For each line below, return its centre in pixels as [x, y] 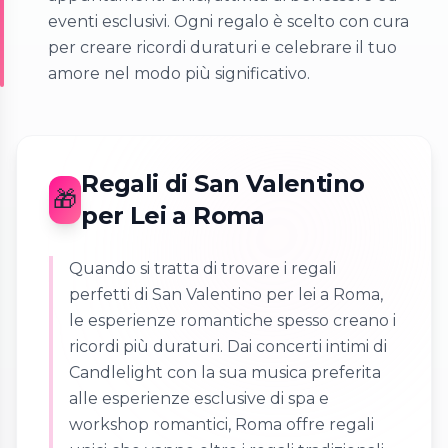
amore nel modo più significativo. [179, 74]
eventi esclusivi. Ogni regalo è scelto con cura [228, 22]
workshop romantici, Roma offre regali [221, 425]
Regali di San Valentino [223, 184]
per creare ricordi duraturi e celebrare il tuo [222, 48]
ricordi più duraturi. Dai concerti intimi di [228, 347]
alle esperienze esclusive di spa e [199, 399]
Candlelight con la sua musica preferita [225, 373]
